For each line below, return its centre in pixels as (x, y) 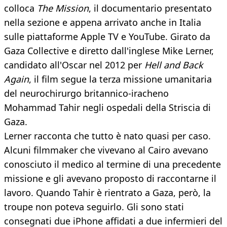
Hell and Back (173, 65)
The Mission (63, 8)
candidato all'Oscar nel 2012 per (73, 65)
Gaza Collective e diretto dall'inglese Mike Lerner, (109, 51)
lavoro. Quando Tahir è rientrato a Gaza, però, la (107, 193)
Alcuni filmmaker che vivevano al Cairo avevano (106, 150)
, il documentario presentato (150, 8)
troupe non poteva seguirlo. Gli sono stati (94, 207)
